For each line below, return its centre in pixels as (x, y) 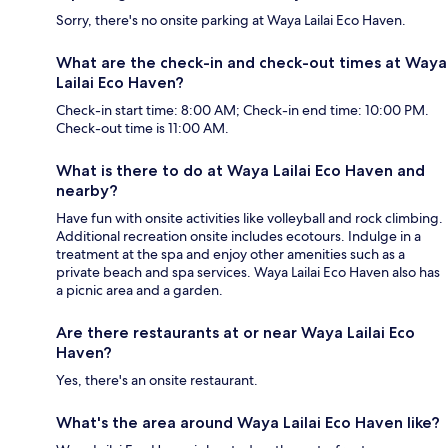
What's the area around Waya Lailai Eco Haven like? (248, 423)
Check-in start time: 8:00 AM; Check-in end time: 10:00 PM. (242, 110)
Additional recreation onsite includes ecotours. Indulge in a (238, 236)
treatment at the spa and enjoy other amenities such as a (230, 254)
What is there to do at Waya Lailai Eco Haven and (240, 171)
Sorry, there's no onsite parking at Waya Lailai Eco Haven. (231, 20)
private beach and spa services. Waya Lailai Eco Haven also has (248, 272)
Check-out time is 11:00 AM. (142, 128)
